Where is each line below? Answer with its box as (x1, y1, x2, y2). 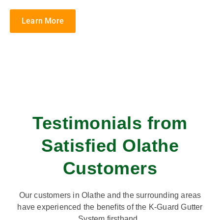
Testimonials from (32, 113, 188, 134)
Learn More (22, 16, 64, 26)
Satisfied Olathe (41, 136, 179, 156)
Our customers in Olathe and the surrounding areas (19, 191, 201, 200)
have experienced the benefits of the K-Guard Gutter (17, 203, 203, 212)
